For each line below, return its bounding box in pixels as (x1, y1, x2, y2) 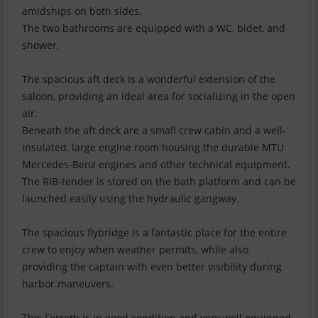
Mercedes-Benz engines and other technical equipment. (22, 158, 290, 172)
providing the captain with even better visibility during (22, 260, 282, 274)
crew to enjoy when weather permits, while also (22, 243, 248, 257)
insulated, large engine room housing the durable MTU (22, 141, 284, 155)
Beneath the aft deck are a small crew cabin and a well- (22, 124, 286, 138)
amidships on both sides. (22, 4, 142, 18)
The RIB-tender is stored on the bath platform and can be (22, 175, 296, 189)
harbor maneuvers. (22, 277, 114, 291)
